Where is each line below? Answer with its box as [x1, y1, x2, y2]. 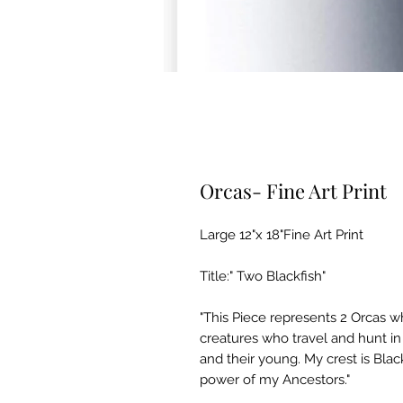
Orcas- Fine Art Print [200, 177, 387, 204]
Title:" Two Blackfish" [200, 268, 326, 284]
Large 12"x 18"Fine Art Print [200, 227, 363, 243]
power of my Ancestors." [200, 372, 350, 388]
